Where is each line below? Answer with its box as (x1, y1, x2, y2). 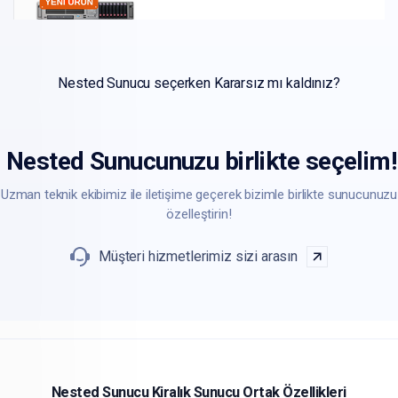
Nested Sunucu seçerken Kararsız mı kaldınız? (58, 75, 340, 92)
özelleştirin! (166, 206, 232, 223)
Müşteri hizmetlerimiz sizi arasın (98, 248, 298, 266)
